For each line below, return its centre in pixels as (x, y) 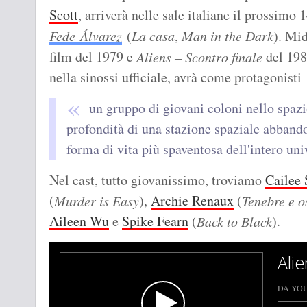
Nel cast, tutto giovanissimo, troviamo (157, 180)
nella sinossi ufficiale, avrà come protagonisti (175, 77)
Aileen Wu (79, 221)
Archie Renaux (192, 201)
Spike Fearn (155, 221)
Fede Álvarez (86, 36)
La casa (153, 36)
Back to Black (234, 222)
